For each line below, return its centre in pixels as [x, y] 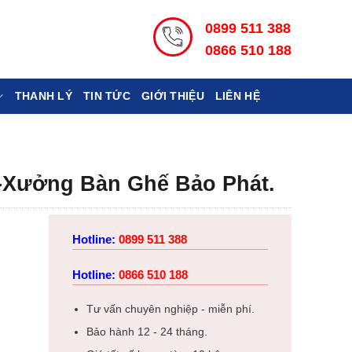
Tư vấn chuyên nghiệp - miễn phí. [170, 309]
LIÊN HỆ [237, 96]
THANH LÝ [43, 96]
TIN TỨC [106, 96]
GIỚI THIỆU [172, 96]
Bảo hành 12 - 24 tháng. [147, 332]
